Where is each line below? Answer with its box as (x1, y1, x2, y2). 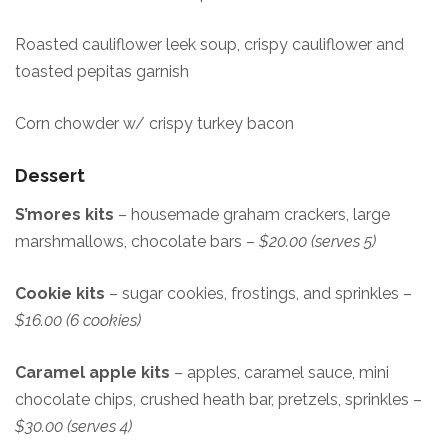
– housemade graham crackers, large (114, 205, 390, 224)
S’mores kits (15, 205, 114, 224)
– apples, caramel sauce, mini (174, 363, 389, 382)
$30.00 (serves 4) (15, 417, 132, 436)
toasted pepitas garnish (15, 62, 189, 81)
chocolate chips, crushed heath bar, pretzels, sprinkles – (15, 390, 422, 409)
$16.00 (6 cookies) (15, 311, 141, 330)
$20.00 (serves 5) (259, 232, 376, 251)
